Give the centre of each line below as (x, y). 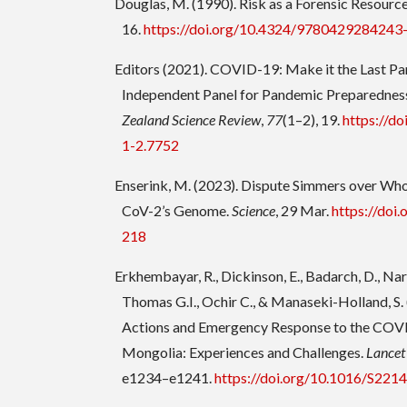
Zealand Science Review (192, 120)
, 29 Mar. (304, 211)
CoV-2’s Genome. (177, 211)
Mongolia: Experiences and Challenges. (244, 352)
